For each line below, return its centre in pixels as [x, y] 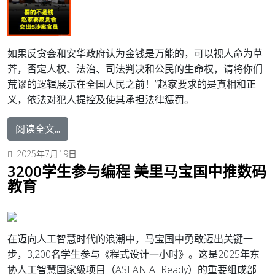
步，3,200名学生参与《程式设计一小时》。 [103, 254]
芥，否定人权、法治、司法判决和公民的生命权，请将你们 [135, 69]
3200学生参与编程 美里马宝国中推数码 [137, 171]
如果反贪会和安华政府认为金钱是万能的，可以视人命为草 [135, 54]
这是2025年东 [229, 254]
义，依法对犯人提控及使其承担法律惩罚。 [101, 100]
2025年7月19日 [47, 154]
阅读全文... [38, 129]
